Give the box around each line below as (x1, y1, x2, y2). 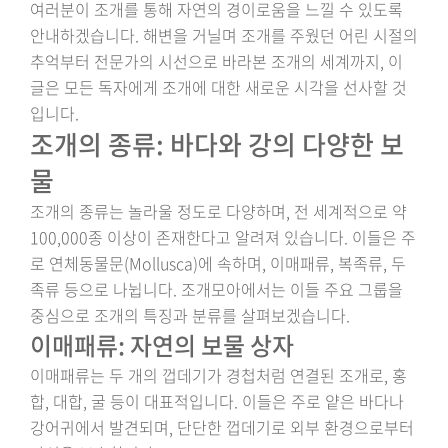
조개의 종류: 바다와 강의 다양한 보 (30, 125, 404, 163)
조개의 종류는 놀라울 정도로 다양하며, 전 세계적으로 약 (30, 199, 407, 223)
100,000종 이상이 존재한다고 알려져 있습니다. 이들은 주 (30, 225, 416, 249)
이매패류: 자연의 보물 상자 (30, 327, 294, 363)
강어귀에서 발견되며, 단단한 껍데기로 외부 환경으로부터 (30, 415, 414, 439)
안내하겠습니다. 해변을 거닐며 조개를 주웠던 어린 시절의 (30, 23, 418, 47)
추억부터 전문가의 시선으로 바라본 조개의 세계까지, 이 (30, 49, 403, 73)
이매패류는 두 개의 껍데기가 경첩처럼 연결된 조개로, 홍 (30, 363, 407, 387)
